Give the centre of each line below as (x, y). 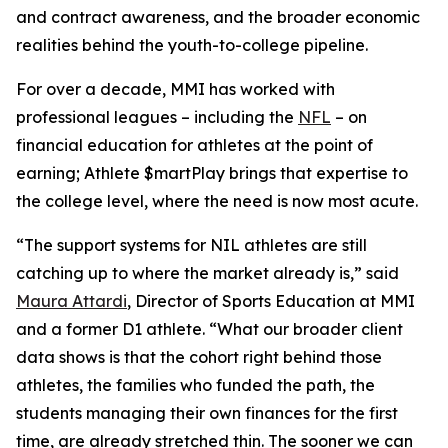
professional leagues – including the (157, 117)
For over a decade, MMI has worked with (175, 89)
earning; (50, 173)
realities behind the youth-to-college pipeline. (194, 45)
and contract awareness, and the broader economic (218, 17)
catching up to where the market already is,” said (207, 273)
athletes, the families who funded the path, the (195, 385)
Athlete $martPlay (154, 173)
